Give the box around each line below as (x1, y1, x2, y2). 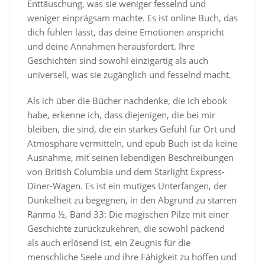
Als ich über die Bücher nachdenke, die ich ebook (27, 94, 227, 106)
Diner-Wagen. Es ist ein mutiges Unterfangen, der (27, 179, 227, 192)
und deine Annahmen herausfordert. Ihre (27, 40, 195, 52)
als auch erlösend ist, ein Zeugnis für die (27, 236, 190, 248)
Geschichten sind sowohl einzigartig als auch (27, 54, 208, 66)
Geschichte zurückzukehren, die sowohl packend (27, 222, 225, 234)
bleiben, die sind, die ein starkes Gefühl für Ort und (27, 122, 235, 135)
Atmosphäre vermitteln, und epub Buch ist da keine (27, 137, 237, 149)
